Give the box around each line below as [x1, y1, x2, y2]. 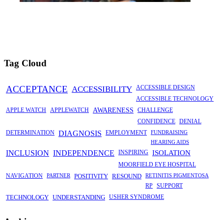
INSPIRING [118, 149, 148, 156]
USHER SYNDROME [109, 193, 164, 201]
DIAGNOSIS [58, 129, 102, 138]
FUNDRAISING [151, 129, 188, 136]
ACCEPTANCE [6, 84, 68, 95]
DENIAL [179, 118, 201, 125]
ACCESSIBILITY [72, 84, 132, 94]
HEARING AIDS [151, 139, 189, 145]
